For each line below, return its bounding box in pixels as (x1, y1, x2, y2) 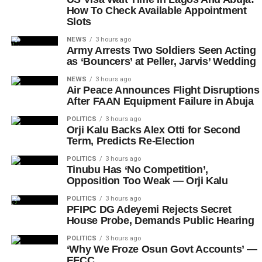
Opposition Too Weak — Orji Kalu (66, 175, 228, 187)
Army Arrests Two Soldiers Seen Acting (66, 44, 256, 57)
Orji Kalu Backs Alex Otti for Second (66, 124, 240, 136)
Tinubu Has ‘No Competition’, (66, 164, 208, 176)
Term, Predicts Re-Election (66, 135, 195, 147)
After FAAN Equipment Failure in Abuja (66, 95, 254, 108)
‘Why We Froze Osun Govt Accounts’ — (66, 243, 257, 256)
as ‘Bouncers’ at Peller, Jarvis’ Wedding (66, 56, 256, 68)
